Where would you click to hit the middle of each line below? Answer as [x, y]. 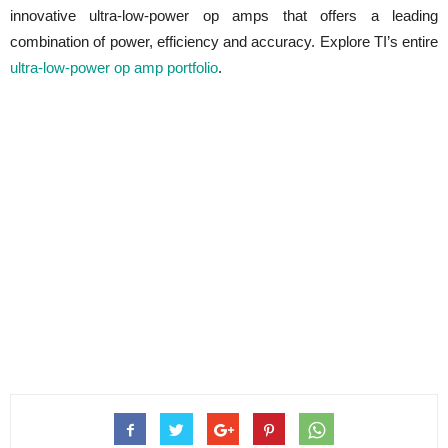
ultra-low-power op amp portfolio [114, 67]
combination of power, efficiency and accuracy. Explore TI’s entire [224, 41]
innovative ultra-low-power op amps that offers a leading [224, 15]
